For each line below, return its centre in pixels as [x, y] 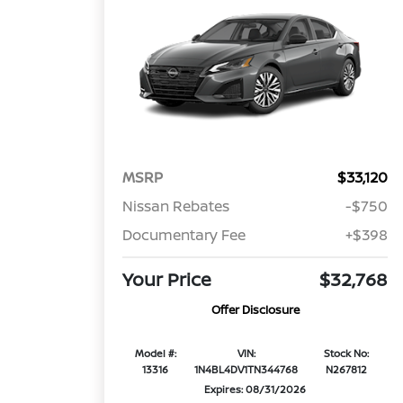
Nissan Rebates [176, 206]
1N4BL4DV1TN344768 [246, 370]
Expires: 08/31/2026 [255, 390]
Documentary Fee [184, 235]
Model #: [155, 354]
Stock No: [347, 354]
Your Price [167, 280]
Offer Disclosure [255, 310]
